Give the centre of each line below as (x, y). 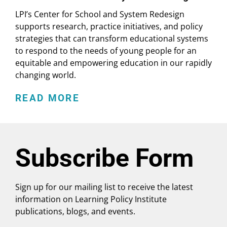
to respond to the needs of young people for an (106, 50)
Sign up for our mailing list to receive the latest (104, 187)
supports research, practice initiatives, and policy (109, 26)
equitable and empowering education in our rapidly (113, 63)
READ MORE (48, 98)
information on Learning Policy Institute (91, 199)
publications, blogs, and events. (75, 211)
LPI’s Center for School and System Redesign (100, 14)
